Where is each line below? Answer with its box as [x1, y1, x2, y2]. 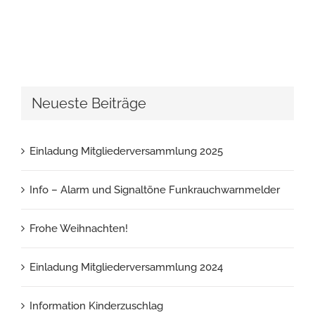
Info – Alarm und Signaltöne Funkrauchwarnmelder [30, 183, 280, 196]
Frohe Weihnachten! [30, 221, 128, 235]
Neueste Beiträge [32, 95, 146, 112]
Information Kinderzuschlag [30, 299, 163, 312]
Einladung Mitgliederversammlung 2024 [30, 260, 223, 274]
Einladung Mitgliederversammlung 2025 [30, 144, 223, 157]
